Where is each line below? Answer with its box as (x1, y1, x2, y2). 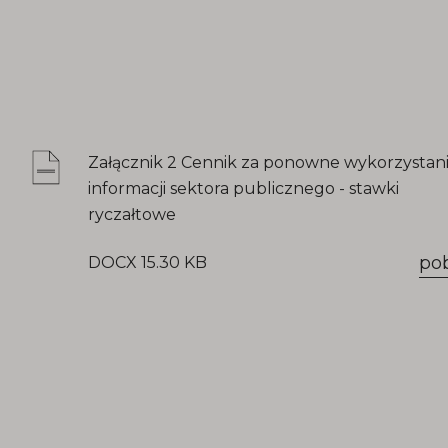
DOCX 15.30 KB (88, 253, 207, 272)
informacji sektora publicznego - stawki (88, 179, 399, 198)
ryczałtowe (88, 205, 176, 224)
